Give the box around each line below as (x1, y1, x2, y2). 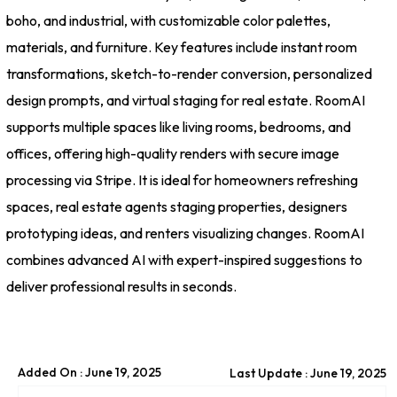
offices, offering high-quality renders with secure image (6, 144, 339, 162)
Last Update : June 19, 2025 (229, 364, 386, 381)
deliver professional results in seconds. (6, 276, 237, 295)
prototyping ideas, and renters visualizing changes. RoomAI (6, 223, 364, 242)
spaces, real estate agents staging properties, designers (6, 197, 347, 215)
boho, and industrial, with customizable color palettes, (6, 11, 331, 29)
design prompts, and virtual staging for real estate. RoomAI (6, 90, 365, 109)
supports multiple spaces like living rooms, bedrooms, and (6, 117, 351, 136)
